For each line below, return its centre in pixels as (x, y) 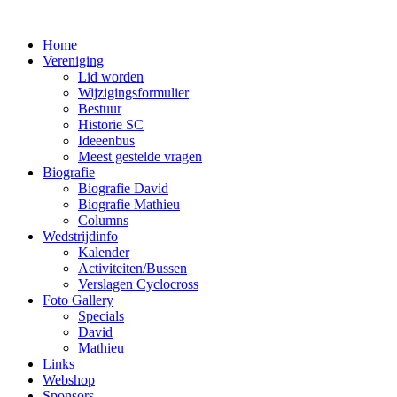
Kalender (104, 252)
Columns (103, 220)
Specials (101, 316)
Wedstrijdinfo (80, 236)
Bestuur (100, 109)
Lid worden (111, 77)
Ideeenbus (106, 140)
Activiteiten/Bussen (132, 268)
